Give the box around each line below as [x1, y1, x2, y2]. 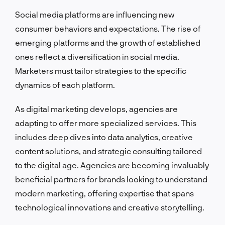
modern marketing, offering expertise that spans [15, 188, 194, 198]
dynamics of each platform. [15, 79, 115, 89]
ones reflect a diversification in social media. [15, 51, 179, 61]
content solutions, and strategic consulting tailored [15, 146, 202, 156]
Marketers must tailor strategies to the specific [15, 65, 186, 75]
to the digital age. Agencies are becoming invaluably [15, 160, 209, 170]
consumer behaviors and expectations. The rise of [15, 23, 200, 33]
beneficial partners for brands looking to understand [15, 174, 207, 184]
